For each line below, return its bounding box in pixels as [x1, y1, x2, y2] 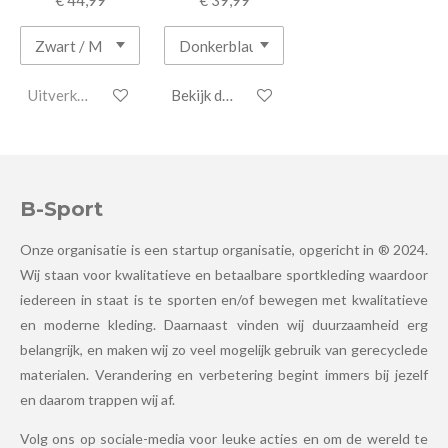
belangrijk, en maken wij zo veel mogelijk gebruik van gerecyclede [20, 340, 428, 358]
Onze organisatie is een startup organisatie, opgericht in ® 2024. [20, 240, 428, 258]
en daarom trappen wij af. [20, 390, 175, 408]
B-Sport [20, 195, 103, 221]
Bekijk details [171, 85, 260, 104]
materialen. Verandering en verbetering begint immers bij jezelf [20, 365, 428, 383]
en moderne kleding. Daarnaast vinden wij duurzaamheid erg [20, 315, 428, 333]
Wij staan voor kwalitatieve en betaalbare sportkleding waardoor [20, 265, 428, 283]
